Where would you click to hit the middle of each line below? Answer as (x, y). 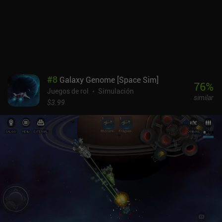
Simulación (116, 91)
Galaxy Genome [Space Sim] (109, 80)
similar (203, 97)
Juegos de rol (68, 91)
